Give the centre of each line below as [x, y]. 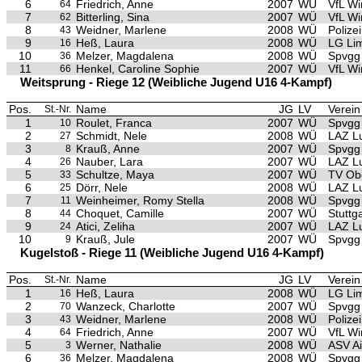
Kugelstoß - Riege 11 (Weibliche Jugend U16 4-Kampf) [172, 253]
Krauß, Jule [105, 239]
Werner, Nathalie [119, 345]
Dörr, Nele [102, 187]
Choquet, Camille [120, 213]
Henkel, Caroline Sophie [138, 69]
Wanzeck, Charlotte [126, 306]
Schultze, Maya [115, 175]
